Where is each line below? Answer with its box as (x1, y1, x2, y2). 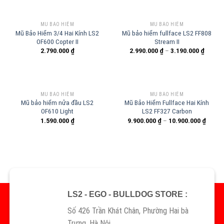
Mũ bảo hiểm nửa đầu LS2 (21, 98, 93, 107)
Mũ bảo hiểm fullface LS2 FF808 (122, 29, 211, 37)
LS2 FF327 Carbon (141, 107, 192, 115)
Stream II (154, 37, 179, 46)
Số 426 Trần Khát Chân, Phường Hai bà (67, 206, 188, 216)
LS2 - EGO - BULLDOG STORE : (67, 190, 187, 199)
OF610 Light (41, 107, 73, 115)
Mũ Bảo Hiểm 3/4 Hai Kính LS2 (15, 29, 99, 37)
